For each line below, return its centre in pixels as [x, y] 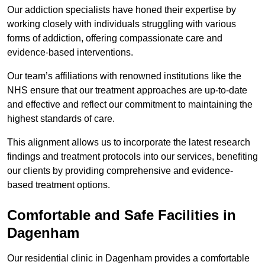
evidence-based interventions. [70, 53]
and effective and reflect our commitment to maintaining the [130, 105]
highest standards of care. [62, 119]
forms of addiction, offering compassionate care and [115, 38]
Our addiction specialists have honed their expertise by [122, 10]
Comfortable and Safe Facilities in [122, 215]
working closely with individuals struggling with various [122, 24]
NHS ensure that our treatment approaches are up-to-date [127, 91]
